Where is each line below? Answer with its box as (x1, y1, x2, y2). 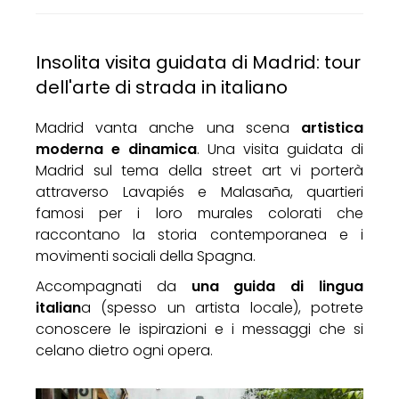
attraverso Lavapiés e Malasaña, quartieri (36, 181, 363, 202)
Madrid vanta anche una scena (36, 117, 301, 138)
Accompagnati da (36, 275, 191, 297)
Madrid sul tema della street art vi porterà (36, 159, 363, 181)
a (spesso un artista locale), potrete (81, 297, 363, 318)
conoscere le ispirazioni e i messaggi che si (36, 318, 363, 339)
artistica (301, 117, 363, 138)
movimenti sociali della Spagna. (36, 245, 256, 266)
